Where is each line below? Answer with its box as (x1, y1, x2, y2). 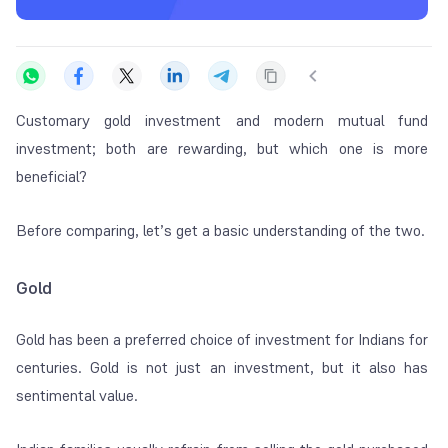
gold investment (104, 110, 222, 132)
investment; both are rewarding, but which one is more (16, 138, 429, 160)
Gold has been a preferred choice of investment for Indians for (16, 329, 429, 351)
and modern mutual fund (221, 110, 429, 132)
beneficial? (16, 166, 87, 188)
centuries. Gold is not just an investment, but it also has (16, 357, 429, 379)
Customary (16, 110, 105, 132)
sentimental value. (16, 385, 138, 407)
